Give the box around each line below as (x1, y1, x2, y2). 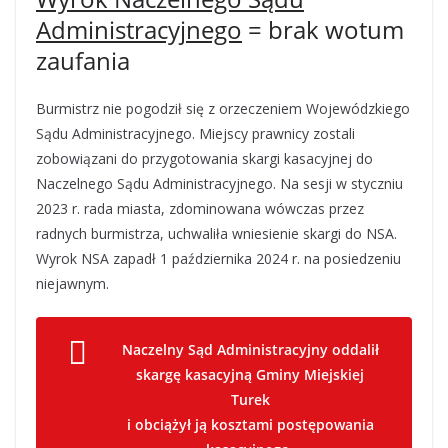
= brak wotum (242, 13, 404, 46)
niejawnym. (36, 274, 109, 293)
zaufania (36, 44, 130, 77)
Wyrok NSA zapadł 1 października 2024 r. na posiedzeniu (36, 249, 401, 268)
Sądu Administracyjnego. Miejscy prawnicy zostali (36, 124, 355, 143)
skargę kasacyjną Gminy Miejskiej (136, 365, 364, 384)
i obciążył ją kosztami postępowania (126, 415, 374, 434)
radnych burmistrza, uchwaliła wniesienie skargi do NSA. (36, 224, 397, 243)
